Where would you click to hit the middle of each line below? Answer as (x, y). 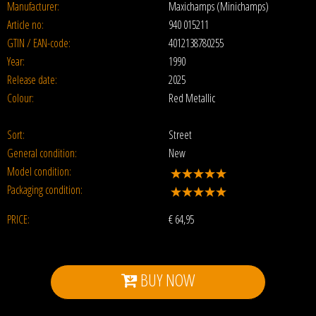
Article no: (25, 25)
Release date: (32, 80)
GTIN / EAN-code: (39, 43)
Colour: (20, 98)
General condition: (42, 153)
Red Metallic (192, 98)
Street (180, 135)
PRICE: (18, 219)
